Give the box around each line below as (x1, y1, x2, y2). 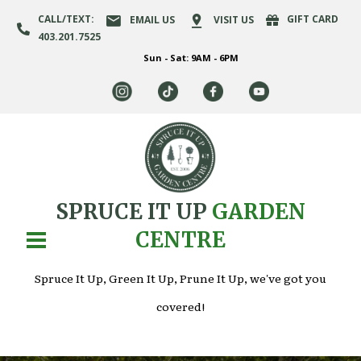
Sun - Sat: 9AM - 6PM (143, 52, 239, 64)
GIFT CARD (287, 12, 339, 27)
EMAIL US (130, 12, 175, 27)
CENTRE (135, 226, 226, 254)
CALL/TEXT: (37, 12, 94, 27)
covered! (156, 298, 205, 315)
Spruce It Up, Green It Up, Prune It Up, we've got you (35, 270, 326, 287)
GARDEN (212, 198, 305, 226)
